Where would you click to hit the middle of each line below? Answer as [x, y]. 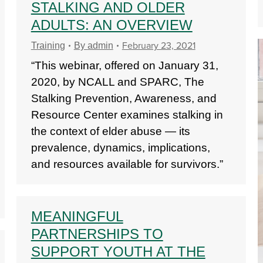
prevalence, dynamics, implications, [120, 148]
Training [48, 45]
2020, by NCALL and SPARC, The [117, 82]
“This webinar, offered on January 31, [124, 65]
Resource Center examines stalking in [127, 115]
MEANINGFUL [77, 216]
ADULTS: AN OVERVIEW [112, 25]
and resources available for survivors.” [127, 164]
